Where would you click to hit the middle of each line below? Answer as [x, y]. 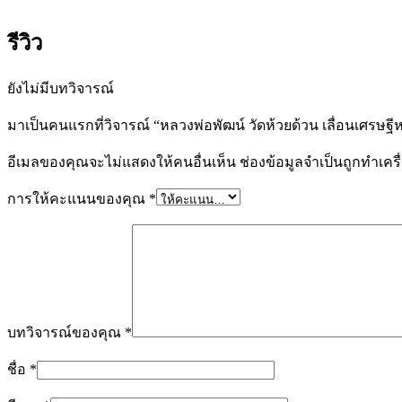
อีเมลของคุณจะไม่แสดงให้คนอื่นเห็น [122, 162]
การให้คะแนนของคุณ [78, 199]
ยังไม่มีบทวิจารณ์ [61, 89]
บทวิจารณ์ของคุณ [66, 333]
